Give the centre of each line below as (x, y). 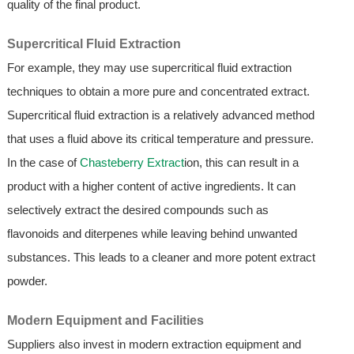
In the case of (43, 163)
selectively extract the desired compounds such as (137, 210)
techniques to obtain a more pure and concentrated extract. (158, 92)
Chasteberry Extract (132, 163)
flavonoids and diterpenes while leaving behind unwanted (152, 234)
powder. (27, 281)
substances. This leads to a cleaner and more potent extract (161, 258)
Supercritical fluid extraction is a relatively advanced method (160, 115)
